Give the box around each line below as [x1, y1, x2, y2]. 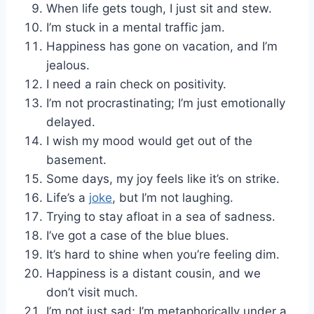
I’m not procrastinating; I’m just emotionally [46, 95, 285, 110]
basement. [46, 152, 107, 167]
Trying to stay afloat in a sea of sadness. [46, 209, 275, 224]
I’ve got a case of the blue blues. [46, 228, 229, 243]
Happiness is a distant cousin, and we [46, 266, 261, 280]
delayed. [46, 114, 95, 129]
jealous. [46, 57, 90, 72]
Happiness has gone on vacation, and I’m [46, 39, 278, 53]
